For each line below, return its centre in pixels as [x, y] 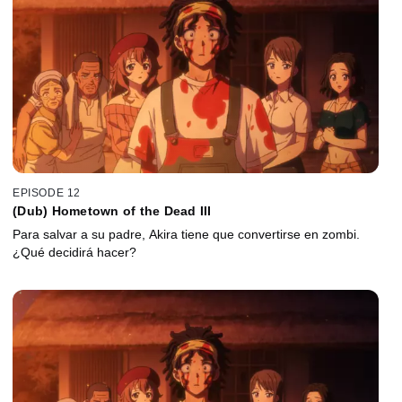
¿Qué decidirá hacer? [74, 252]
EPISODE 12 [47, 192]
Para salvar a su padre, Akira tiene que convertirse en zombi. [186, 234]
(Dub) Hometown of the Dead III [112, 210]
